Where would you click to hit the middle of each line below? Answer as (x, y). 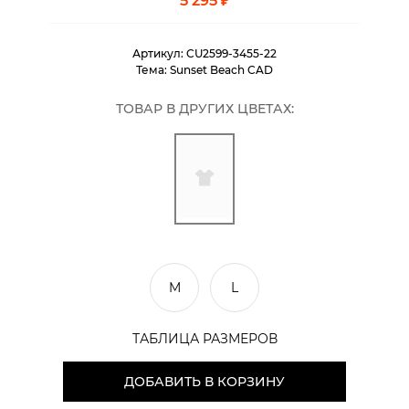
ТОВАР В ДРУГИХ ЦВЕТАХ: (204, 108)
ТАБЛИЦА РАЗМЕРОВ (204, 338)
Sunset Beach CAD (221, 69)
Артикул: (159, 53)
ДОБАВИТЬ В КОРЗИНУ (204, 381)
